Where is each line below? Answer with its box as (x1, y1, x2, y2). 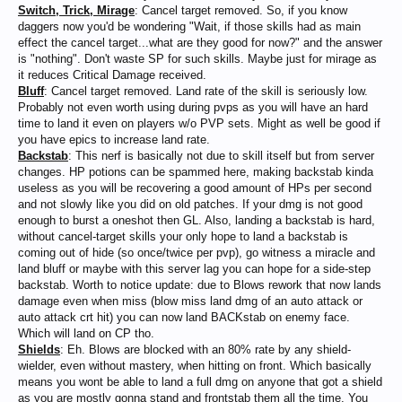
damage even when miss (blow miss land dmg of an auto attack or (18, 294, 363, 308)
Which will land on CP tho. (18, 327, 154, 340)
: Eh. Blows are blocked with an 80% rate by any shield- (60, 343, 351, 356)
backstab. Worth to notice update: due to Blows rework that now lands (18, 278, 381, 292)
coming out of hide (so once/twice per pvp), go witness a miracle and (18, 246, 375, 259)
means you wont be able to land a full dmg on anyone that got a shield (18, 375, 382, 389)
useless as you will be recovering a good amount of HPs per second (18, 181, 371, 195)
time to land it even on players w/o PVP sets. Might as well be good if (18, 117, 380, 130)
